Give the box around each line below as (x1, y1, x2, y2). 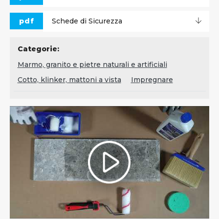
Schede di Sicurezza (52, 16, 122, 25)
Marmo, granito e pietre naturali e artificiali (17, 60, 167, 69)
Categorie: (17, 44, 59, 53)
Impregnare (131, 75, 173, 84)
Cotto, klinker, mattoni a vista (17, 75, 121, 84)
